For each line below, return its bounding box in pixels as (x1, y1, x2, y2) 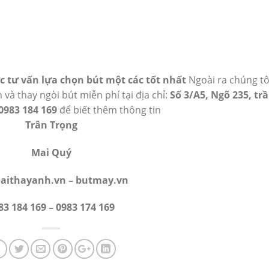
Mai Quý (31, 145, 71, 159)
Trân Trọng (25, 118, 77, 131)
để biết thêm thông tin (57, 103, 161, 116)
